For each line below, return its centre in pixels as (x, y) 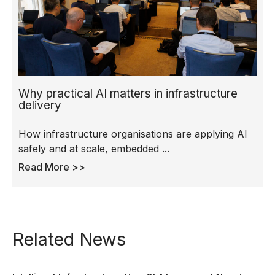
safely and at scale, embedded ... (94, 148)
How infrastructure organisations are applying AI (133, 134)
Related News (69, 239)
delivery (40, 105)
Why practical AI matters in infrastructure (128, 93)
